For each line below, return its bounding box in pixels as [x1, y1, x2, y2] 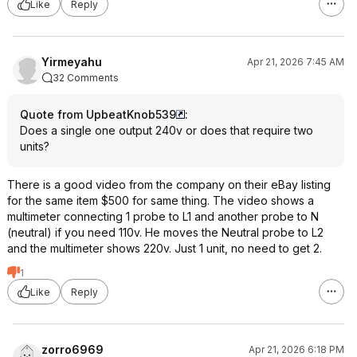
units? [20, 139, 49, 153]
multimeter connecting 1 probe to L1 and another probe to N [7, 210, 319, 223]
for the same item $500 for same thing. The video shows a [7, 194, 314, 207]
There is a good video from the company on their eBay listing [7, 178, 331, 191]
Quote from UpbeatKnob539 [20, 108, 176, 121]
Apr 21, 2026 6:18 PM [249, 343, 344, 355]
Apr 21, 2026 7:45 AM [247, 56, 344, 68]
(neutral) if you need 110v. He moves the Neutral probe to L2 [7, 226, 324, 239]
